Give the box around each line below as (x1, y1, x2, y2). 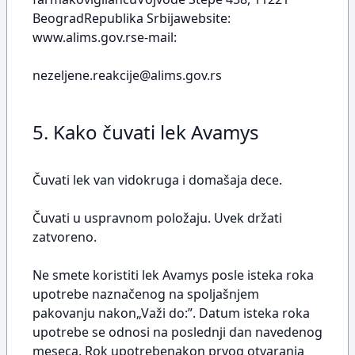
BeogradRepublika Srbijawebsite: (32, 10, 231, 27)
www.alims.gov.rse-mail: (32, 29, 177, 46)
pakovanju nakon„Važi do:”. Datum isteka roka (32, 304, 310, 322)
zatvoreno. (32, 228, 97, 246)
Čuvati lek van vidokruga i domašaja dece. (32, 171, 282, 189)
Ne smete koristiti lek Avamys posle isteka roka (32, 266, 314, 284)
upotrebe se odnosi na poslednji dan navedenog (32, 323, 323, 341)
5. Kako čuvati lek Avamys (32, 119, 259, 145)
